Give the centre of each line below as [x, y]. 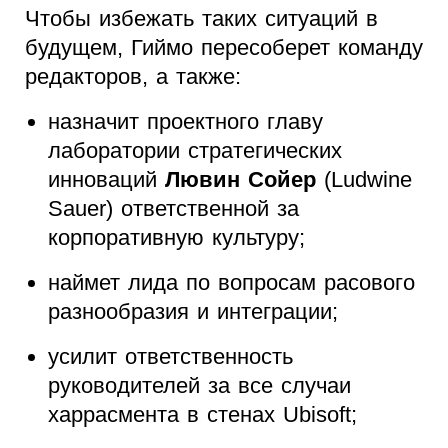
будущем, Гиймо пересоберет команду [224, 47]
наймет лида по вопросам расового [231, 282]
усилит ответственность [170, 356]
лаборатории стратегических [194, 150]
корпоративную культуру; [176, 237]
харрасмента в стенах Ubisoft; [202, 414]
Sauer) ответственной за [173, 208]
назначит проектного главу [185, 121]
